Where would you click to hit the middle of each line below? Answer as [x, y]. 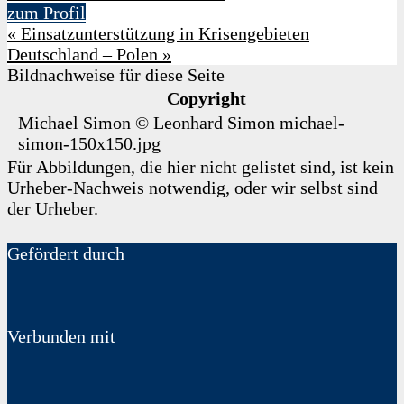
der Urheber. [53, 209]
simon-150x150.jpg [89, 144]
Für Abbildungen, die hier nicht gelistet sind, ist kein [201, 167]
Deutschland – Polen [85, 55]
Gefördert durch [66, 253]
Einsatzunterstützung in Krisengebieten [163, 34]
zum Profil [46, 13]
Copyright [206, 99]
